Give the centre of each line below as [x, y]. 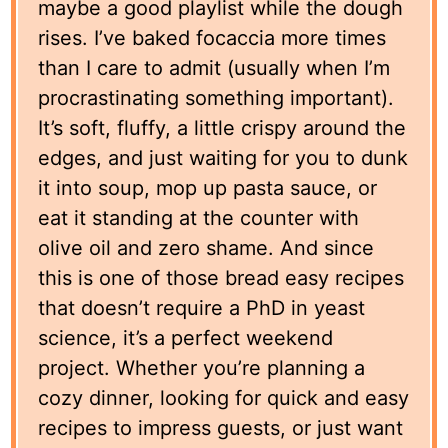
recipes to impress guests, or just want [221, 427]
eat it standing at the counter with [199, 217]
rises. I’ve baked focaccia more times [212, 37]
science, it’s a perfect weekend [186, 337]
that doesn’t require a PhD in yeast [202, 307]
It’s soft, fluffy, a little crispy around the [222, 127]
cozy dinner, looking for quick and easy [224, 397]
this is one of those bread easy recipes [221, 277]
